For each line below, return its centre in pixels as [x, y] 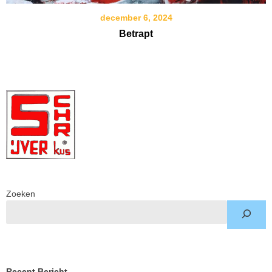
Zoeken [21, 193]
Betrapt [136, 33]
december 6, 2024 [136, 17]
